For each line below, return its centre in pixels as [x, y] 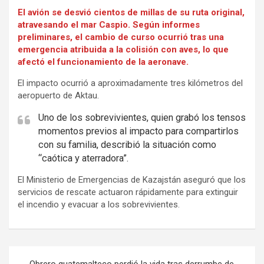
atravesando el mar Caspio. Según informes [109, 24]
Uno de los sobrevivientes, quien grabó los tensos [142, 117]
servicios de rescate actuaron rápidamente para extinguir [128, 192]
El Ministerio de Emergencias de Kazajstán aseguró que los [132, 179]
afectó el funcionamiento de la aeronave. [103, 62]
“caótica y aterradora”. [83, 158]
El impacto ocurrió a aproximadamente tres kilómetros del [130, 83]
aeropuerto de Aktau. [60, 95]
